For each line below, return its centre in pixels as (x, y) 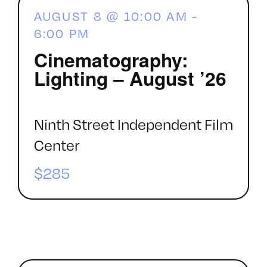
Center (57, 145)
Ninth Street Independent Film (133, 125)
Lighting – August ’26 (130, 78)
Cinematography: (111, 60)
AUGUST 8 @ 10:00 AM (111, 16)
